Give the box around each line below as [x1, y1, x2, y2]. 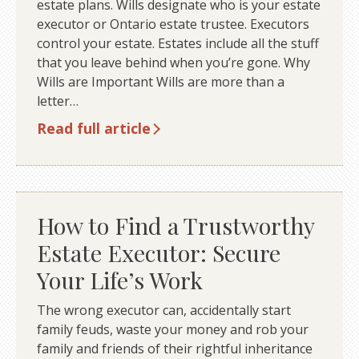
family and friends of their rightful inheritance [36, 339, 313, 357]
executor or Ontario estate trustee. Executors [36, 14, 309, 33]
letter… [36, 91, 79, 110]
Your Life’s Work [36, 264, 203, 296]
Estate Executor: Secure [36, 237, 280, 268]
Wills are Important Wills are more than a [36, 72, 284, 91]
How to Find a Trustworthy [36, 210, 314, 241]
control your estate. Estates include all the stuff [36, 34, 319, 52]
